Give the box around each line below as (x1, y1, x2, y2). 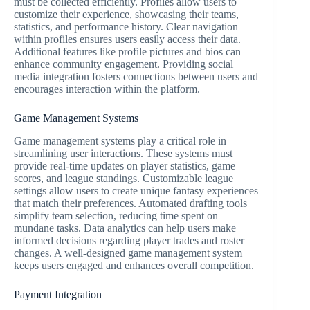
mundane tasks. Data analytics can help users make (14, 221, 236, 234)
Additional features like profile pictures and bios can (14, 46, 241, 58)
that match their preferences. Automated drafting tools (14, 197, 247, 209)
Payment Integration (14, 288, 102, 300)
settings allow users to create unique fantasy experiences (14, 184, 258, 197)
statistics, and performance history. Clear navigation (14, 21, 238, 33)
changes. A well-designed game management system (14, 246, 242, 259)
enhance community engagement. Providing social (14, 58, 233, 71)
